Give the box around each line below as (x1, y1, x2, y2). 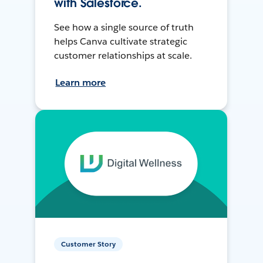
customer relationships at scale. (54, 49, 192, 62)
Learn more (55, 76, 106, 89)
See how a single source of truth (54, 21, 194, 33)
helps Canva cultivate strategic (54, 35, 187, 48)
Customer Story (61, 238, 116, 249)
